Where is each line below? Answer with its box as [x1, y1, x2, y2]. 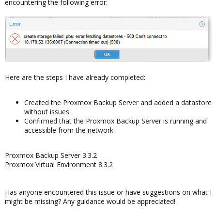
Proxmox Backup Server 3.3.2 [5, 150, 97, 160]
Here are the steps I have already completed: [5, 72, 145, 82]
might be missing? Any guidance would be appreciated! [5, 196, 175, 206]
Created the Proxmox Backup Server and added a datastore [24, 97, 212, 107]
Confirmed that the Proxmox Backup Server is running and [24, 116, 207, 125]
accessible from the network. [24, 125, 115, 135]
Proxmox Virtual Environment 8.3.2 [5, 159, 113, 169]
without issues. [24, 107, 71, 116]
